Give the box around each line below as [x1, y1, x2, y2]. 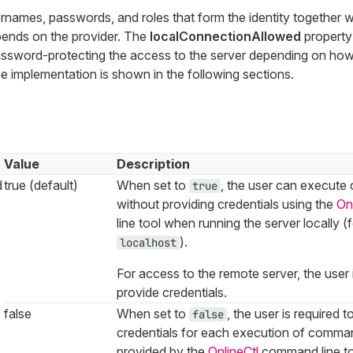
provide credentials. [116, 284, 227, 300]
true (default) [3, 176, 78, 193]
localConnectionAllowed [149, 28, 301, 44]
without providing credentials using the [116, 195, 336, 212]
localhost [119, 235, 176, 250]
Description [116, 155, 190, 172]
